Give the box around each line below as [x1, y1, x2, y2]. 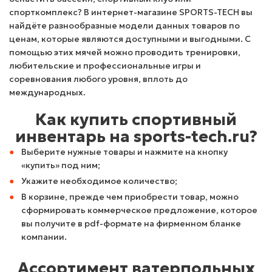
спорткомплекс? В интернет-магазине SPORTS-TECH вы [9, 7, 253, 18]
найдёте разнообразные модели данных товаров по [9, 20, 240, 31]
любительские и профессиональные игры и [9, 60, 201, 71]
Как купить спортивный [35, 110, 237, 129]
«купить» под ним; [21, 160, 100, 171]
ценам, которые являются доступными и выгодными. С [9, 33, 251, 44]
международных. [9, 87, 86, 98]
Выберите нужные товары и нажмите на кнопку [21, 146, 228, 157]
